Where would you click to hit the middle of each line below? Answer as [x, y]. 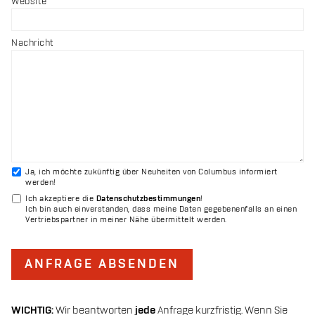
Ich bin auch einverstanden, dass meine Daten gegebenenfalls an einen [161, 210]
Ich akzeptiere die [61, 199]
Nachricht [33, 43]
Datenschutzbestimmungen [148, 199]
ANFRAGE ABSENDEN [102, 265]
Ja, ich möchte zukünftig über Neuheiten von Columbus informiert [152, 173]
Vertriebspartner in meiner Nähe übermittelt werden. [126, 220]
